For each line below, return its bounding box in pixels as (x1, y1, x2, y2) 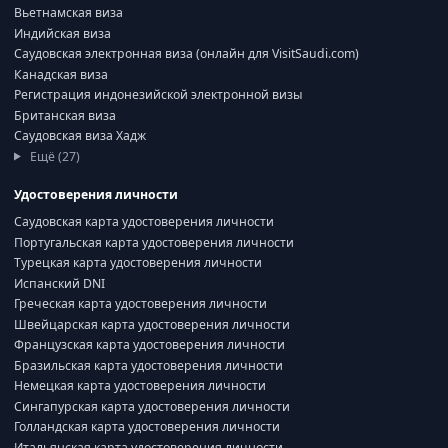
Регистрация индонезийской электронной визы (14, 86, 303, 103)
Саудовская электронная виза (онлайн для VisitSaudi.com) (14, 45, 359, 62)
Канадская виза (14, 65, 108, 83)
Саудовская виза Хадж (14, 127, 146, 144)
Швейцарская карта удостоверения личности (14, 315, 290, 333)
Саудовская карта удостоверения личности (14, 213, 274, 230)
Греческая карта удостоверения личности (14, 295, 267, 312)
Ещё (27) (26, 147, 80, 165)
